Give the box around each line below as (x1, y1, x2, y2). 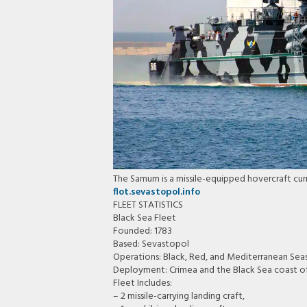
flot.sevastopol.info (113, 184, 201, 201)
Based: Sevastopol (113, 236, 190, 253)
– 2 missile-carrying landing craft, (113, 288, 245, 305)
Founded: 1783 (113, 223, 173, 240)
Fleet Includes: (113, 275, 173, 292)
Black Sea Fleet (113, 210, 177, 227)
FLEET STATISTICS (113, 197, 184, 214)
